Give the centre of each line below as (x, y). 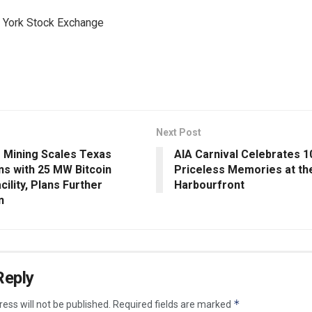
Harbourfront (209, 185)
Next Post (179, 132)
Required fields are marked (173, 304)
